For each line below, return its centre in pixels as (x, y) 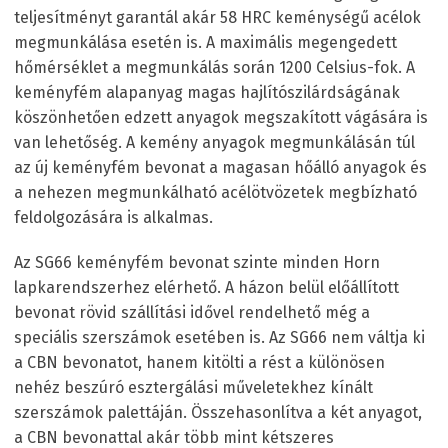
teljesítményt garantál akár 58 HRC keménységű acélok (217, 17)
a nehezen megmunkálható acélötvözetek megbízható (215, 192)
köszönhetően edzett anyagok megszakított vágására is (221, 117)
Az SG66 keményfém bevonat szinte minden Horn (197, 262)
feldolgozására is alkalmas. (113, 217)
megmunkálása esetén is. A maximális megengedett (205, 42)
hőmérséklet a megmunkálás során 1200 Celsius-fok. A (214, 67)
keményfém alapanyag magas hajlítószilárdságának (207, 92)
